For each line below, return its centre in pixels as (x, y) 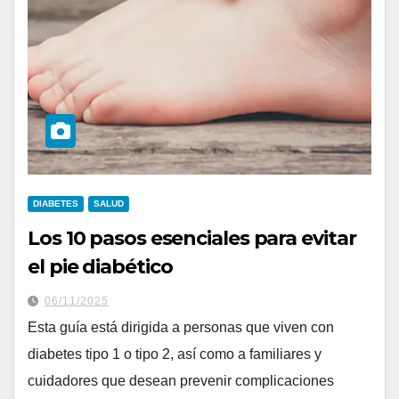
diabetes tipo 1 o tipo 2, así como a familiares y (175, 354)
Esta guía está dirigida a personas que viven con (181, 328)
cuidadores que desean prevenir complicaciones (181, 381)
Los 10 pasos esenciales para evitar (192, 239)
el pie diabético (100, 267)
